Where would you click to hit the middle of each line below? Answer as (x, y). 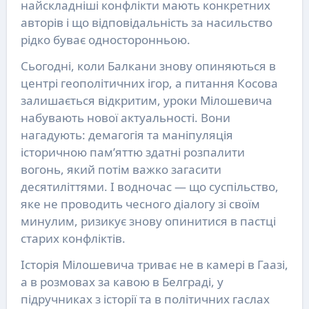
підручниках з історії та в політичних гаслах (145, 299)
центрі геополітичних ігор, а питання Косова (149, 83)
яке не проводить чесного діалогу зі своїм (140, 203)
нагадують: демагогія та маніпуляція (127, 134)
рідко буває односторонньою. (105, 39)
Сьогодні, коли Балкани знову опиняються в (148, 66)
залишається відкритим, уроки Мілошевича (146, 100)
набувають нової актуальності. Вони (125, 117)
